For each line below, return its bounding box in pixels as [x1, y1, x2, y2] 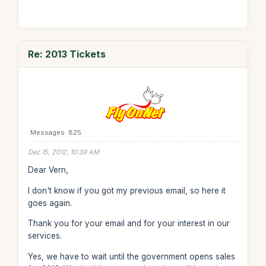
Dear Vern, [27, 165, 68, 175]
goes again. [27, 198, 72, 208]
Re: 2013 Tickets [27, 47, 106, 60]
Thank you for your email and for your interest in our [27, 218, 230, 228]
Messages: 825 [30, 128, 81, 137]
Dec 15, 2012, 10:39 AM [27, 147, 99, 156]
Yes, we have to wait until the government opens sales [27, 251, 235, 261]
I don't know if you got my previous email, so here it [27, 185, 226, 195]
